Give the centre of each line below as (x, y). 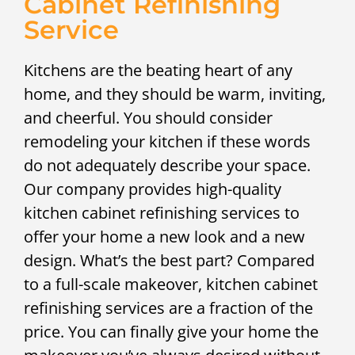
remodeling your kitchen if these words (167, 141)
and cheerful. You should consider (148, 118)
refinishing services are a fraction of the (168, 308)
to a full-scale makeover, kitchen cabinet (171, 284)
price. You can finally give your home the (171, 332)
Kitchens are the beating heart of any (158, 70)
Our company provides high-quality (153, 189)
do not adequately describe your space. (167, 165)
